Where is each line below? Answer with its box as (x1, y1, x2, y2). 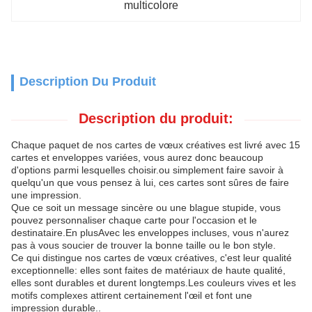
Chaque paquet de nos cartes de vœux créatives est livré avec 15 (11, 139, 300, 150)
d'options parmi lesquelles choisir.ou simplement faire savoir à (11, 164, 283, 175)
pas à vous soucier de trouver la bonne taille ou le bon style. (11, 240, 276, 251)
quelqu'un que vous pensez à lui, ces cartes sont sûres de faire (11, 177, 289, 188)
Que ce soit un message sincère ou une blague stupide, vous (11, 202, 281, 213)
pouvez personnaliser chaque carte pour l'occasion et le (11, 214, 257, 226)
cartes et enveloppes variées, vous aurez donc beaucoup (11, 152, 263, 163)
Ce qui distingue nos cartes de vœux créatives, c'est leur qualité (11, 252, 292, 263)
